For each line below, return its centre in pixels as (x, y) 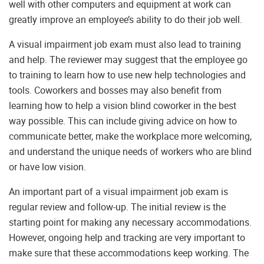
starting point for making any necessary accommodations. (130, 222)
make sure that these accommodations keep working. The (129, 253)
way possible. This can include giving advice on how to (123, 121)
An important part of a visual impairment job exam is (118, 192)
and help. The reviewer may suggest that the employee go (128, 60)
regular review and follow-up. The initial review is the (117, 207)
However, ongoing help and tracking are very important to (127, 238)
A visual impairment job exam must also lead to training (125, 44)
